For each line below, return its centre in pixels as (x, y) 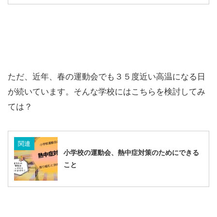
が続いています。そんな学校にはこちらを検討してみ (107, 92)
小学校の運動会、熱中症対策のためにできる (131, 153)
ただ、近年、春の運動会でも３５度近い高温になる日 (107, 77)
